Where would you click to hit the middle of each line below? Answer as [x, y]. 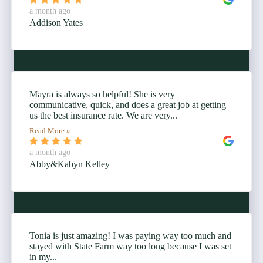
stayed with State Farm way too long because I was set [130, 247]
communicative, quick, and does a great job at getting [128, 105]
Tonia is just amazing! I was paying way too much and [130, 236]
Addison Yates [56, 23]
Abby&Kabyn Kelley [70, 164]
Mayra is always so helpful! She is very [102, 95]
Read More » [50, 131]
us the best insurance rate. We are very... [103, 116]
